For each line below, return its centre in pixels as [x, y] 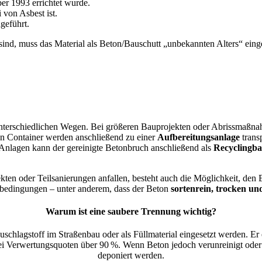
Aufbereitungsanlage [199, 137]
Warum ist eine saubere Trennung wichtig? [131, 212]
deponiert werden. [131, 256]
